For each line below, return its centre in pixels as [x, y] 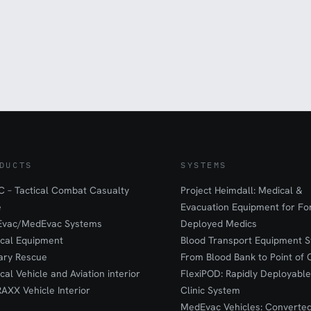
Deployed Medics [219, 224]
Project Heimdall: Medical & [242, 191]
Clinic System [211, 291]
